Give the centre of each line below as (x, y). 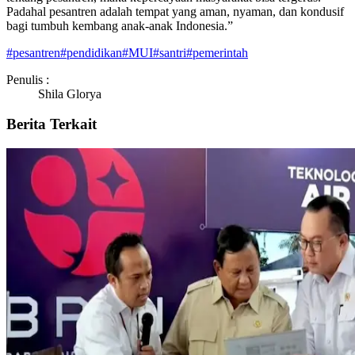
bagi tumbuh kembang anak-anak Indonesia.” (120, 25)
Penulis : (28, 79)
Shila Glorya (70, 94)
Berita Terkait (52, 124)
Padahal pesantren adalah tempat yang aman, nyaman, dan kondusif (175, 11)
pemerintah (220, 52)
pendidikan (94, 52)
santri (173, 52)
